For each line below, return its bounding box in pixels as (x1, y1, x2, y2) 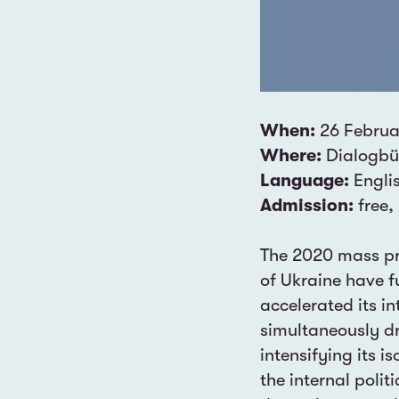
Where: (260, 145, 322, 167)
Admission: (260, 195, 354, 216)
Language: (260, 170, 349, 191)
